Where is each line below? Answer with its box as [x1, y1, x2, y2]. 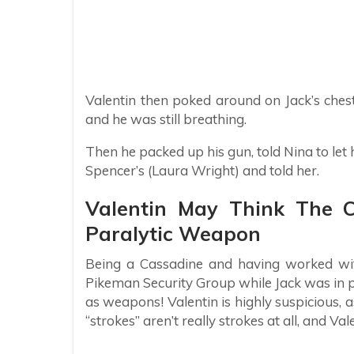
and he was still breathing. [85, 110, 247, 127]
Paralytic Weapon [85, 220, 261, 246]
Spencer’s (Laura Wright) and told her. [85, 161, 319, 179]
